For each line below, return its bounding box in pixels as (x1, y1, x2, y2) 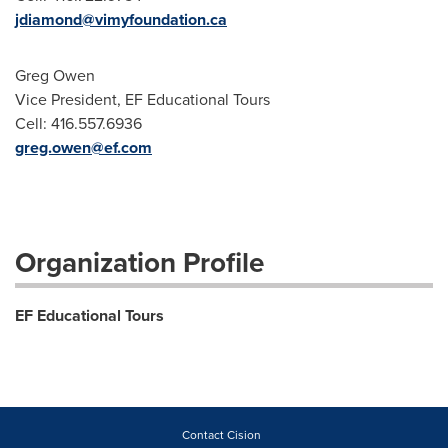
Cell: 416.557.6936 (15, 112, 142, 135)
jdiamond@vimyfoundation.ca (15, 8, 227, 31)
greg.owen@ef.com (15, 136, 152, 159)
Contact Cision (182, 426, 261, 444)
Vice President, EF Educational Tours (15, 88, 270, 111)
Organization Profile (15, 242, 264, 283)
